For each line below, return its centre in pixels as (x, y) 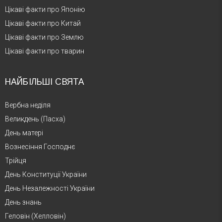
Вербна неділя (28, 105)
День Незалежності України (50, 188)
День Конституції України (46, 174)
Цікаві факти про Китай (43, 23)
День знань (23, 202)
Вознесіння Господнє (40, 147)
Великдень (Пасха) (35, 119)
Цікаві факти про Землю (44, 37)
